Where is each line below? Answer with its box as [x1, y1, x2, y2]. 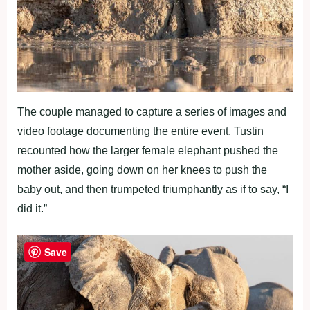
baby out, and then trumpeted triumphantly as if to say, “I [17, 183, 289, 196]
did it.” [17, 203, 47, 215]
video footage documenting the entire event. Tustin [17, 125, 264, 138]
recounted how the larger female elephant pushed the [17, 145, 278, 157]
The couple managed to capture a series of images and [17, 106, 286, 118]
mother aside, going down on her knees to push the [17, 164, 267, 176]
